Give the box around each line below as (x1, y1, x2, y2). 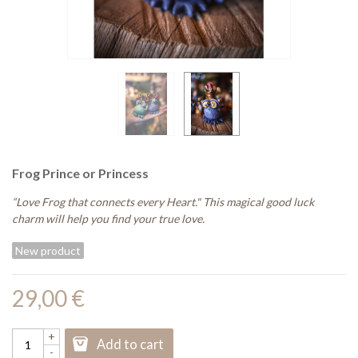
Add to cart (97, 336, 164, 352)
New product (15, 243, 81, 257)
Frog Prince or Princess (12, 165, 149, 181)
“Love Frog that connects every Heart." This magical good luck (12, 195, 314, 209)
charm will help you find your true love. (12, 212, 207, 226)
